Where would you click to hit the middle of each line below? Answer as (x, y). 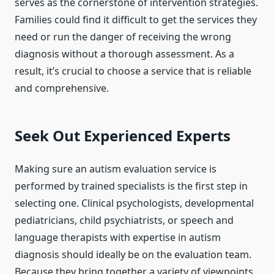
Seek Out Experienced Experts (123, 136)
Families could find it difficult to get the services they (136, 20)
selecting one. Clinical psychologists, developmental (134, 203)
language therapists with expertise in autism (118, 238)
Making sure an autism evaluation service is (116, 169)
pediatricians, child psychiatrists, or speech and (124, 220)
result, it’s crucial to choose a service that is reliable (133, 71)
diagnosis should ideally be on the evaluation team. (133, 255)
